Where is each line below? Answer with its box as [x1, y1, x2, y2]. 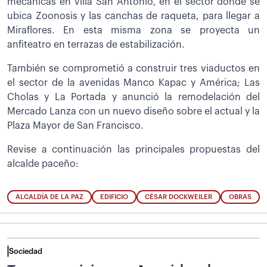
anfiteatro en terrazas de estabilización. [7, 39, 185, 49]
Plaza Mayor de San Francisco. [7, 120, 144, 131]
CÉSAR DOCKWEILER [145, 193, 212, 200]
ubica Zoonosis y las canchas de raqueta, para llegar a [7, 11, 260, 21]
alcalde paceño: [7, 159, 79, 169]
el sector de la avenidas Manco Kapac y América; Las [7, 77, 260, 88]
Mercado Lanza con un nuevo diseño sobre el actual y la [7, 106, 260, 116]
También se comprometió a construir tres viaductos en [7, 63, 260, 73]
